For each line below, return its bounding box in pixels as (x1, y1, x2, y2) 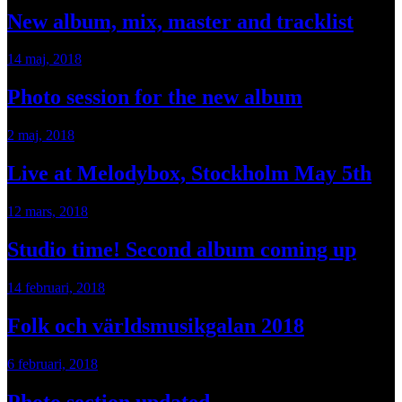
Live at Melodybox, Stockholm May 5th (7, 162, 371, 186)
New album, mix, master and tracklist (7, 9, 354, 33)
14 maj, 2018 (7, 51, 82, 67)
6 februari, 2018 (7, 355, 98, 371)
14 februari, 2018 (7, 279, 105, 295)
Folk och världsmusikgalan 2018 (7, 313, 304, 337)
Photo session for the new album (7, 85, 302, 109)
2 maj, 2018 (7, 127, 74, 144)
